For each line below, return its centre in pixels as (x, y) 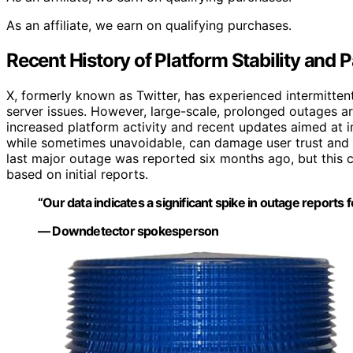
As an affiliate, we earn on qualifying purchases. (149, 26)
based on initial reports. (77, 175)
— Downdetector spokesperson (128, 231)
